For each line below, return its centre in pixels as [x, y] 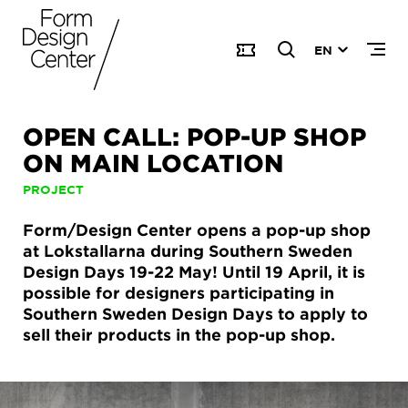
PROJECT [53, 189]
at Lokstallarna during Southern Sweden [188, 251]
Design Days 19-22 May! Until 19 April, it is [194, 272]
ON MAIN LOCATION [153, 163]
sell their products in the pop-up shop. [179, 335]
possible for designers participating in [178, 293]
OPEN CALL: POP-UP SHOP [194, 136]
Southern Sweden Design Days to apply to [195, 314]
